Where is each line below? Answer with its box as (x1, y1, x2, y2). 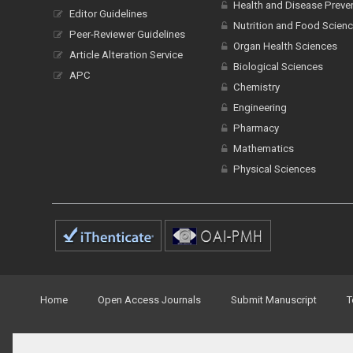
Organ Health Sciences (232, 40, 337, 52)
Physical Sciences (232, 163, 316, 175)
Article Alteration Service (69, 49, 183, 61)
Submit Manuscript (231, 294, 317, 306)
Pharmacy (232, 122, 279, 134)
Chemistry (232, 81, 280, 93)
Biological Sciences (232, 61, 323, 72)
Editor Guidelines (69, 8, 147, 20)
